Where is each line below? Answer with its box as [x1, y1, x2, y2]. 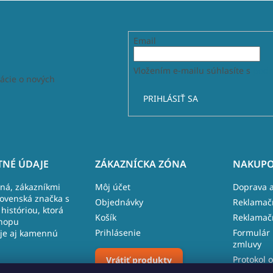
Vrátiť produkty [105, 254, 172, 266]
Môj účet [94, 181, 130, 193]
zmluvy [232, 238, 261, 250]
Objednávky [94, 196, 143, 208]
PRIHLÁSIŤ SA [143, 92, 199, 104]
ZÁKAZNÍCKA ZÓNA [94, 157, 186, 171]
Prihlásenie [94, 227, 141, 239]
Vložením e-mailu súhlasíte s [133, 64, 253, 76]
